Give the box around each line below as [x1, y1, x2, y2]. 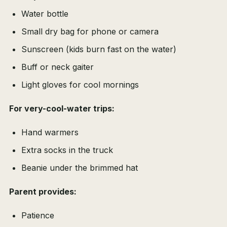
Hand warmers [21, 127, 79, 138]
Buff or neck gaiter [21, 62, 94, 72]
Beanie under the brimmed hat [21, 163, 138, 173]
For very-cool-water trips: [9, 103, 115, 114]
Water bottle [21, 9, 68, 19]
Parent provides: [9, 186, 77, 197]
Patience [21, 210, 54, 221]
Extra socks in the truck [21, 145, 113, 156]
